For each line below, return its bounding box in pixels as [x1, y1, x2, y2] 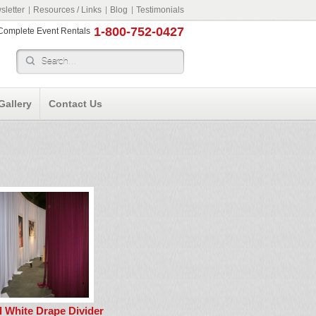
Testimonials [136, 5, 184, 15]
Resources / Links [33, 5, 102, 15]
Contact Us [49, 98, 102, 109]
